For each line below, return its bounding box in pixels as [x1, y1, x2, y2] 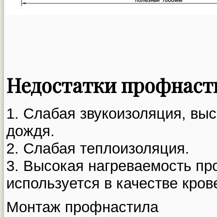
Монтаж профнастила [6, 199, 158, 216]
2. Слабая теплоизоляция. [6, 140, 189, 157]
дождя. [6, 123, 55, 140]
